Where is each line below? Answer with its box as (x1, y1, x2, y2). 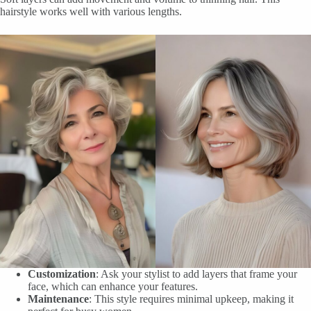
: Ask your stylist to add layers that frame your (96, 267, 297, 280)
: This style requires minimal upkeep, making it (89, 292, 294, 305)
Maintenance (28, 292, 89, 305)
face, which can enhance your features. (28, 280, 198, 292)
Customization (28, 267, 96, 280)
